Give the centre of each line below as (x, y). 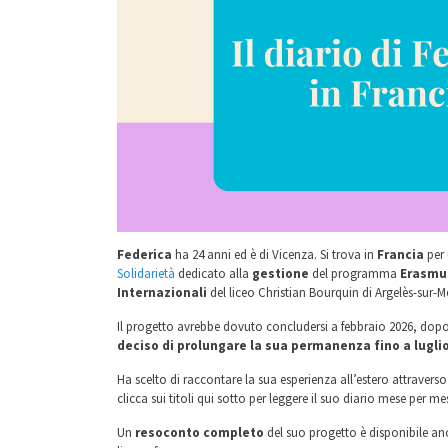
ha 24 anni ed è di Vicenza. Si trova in (276, 254)
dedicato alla (213, 273)
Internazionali (163, 292)
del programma (356, 273)
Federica (146, 254)
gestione (282, 273)
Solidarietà (146, 273)
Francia (402, 254)
